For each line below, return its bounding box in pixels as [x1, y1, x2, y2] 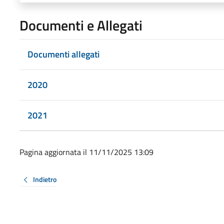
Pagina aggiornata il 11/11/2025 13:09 [19, 145, 153, 158]
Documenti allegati [27, 47, 99, 61]
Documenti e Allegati [19, 14, 142, 36]
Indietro [32, 173, 56, 184]
